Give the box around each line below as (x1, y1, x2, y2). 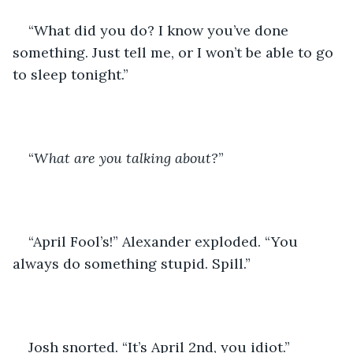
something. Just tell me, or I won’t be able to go (13, 43, 337, 61)
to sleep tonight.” (13, 65, 128, 84)
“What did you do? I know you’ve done (28, 20, 292, 39)
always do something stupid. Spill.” (13, 254, 251, 273)
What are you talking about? (34, 148, 218, 167)
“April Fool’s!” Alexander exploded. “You (28, 232, 302, 251)
